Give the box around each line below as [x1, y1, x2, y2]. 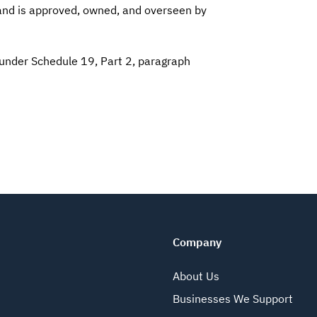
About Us [173, 269, 219, 283]
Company [173, 235, 221, 249]
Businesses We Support [173, 292, 293, 306]
